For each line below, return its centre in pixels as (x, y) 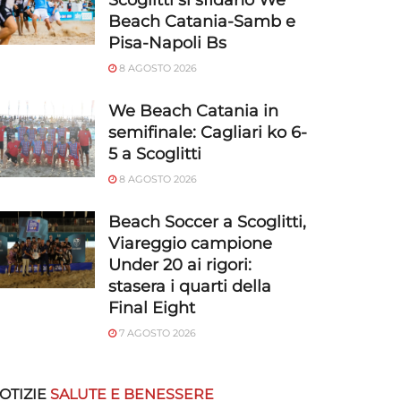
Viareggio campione (190, 243)
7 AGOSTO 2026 (156, 333)
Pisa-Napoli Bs (167, 43)
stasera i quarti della (190, 286)
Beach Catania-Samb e (202, 21)
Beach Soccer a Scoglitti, (207, 222)
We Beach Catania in (193, 111)
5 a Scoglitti (155, 154)
